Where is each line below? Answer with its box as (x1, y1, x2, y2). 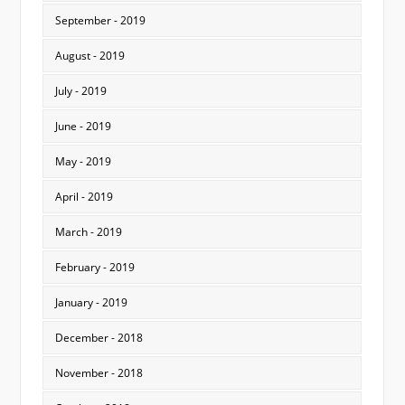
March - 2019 (54, 224, 122, 240)
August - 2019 (54, 48, 125, 64)
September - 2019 (54, 13, 146, 29)
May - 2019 (54, 154, 111, 170)
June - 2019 (54, 118, 111, 135)
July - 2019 (54, 83, 107, 99)
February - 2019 (54, 259, 135, 276)
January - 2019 (54, 295, 127, 311)
